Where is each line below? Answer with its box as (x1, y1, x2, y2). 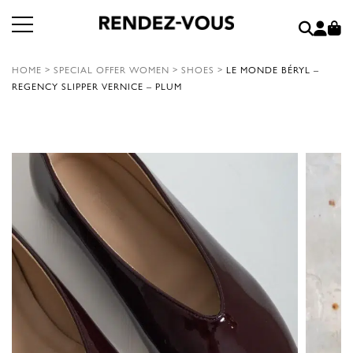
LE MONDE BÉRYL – (226, 62, 319, 76)
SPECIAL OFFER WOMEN (54, 62, 169, 76)
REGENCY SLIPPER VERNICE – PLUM (12, 79, 182, 93)
